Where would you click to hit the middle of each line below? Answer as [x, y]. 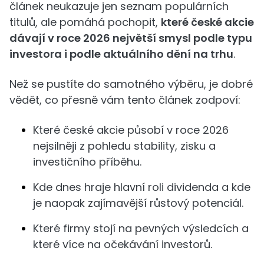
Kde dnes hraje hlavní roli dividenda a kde [142, 187]
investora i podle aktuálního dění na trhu [121, 54]
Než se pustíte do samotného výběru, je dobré [131, 84]
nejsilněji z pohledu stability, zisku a [124, 146]
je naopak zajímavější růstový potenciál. [138, 203]
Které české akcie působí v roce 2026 [131, 130]
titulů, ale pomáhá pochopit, [85, 22]
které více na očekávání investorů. [123, 244]
